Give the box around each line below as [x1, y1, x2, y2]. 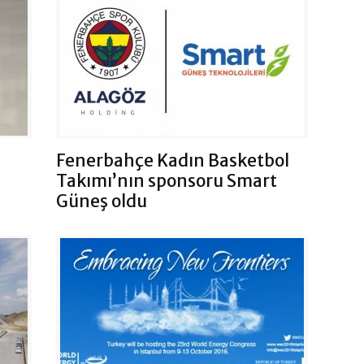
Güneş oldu [56, 190, 147, 213]
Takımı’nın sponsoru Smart [56, 170, 277, 193]
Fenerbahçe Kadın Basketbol [56, 149, 289, 172]
